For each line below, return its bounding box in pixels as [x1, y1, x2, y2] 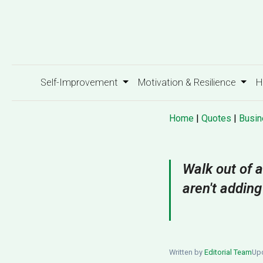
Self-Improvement [41, 77, 121, 88]
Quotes [201, 113, 231, 124]
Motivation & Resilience [137, 77, 238, 88]
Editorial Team [204, 248, 252, 257]
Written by [169, 248, 204, 257]
